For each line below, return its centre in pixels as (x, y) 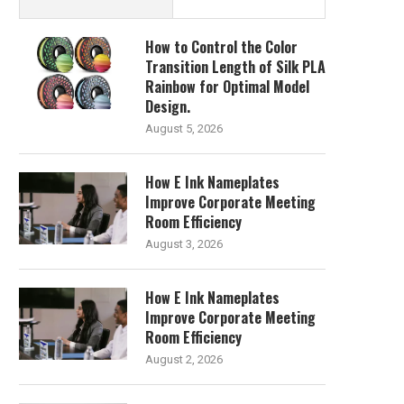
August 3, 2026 (184, 243)
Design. (168, 106)
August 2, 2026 (184, 359)
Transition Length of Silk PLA (235, 66)
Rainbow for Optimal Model (227, 86)
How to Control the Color (221, 46)
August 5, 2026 (184, 128)
